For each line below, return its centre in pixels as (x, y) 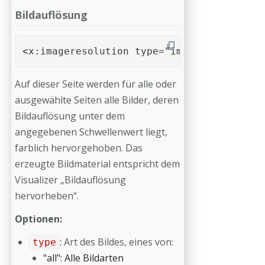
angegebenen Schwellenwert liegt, (91, 132)
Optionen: (38, 219)
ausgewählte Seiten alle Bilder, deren (97, 100)
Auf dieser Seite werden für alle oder (96, 84)
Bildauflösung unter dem (70, 116)
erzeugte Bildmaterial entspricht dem (97, 164)
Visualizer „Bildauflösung (70, 180)
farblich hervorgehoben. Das (79, 148)
